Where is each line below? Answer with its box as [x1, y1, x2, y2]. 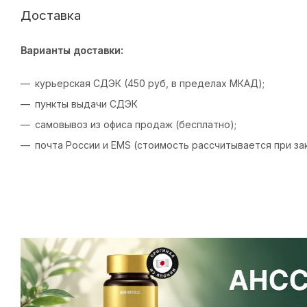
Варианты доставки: [21, 45, 123, 57]
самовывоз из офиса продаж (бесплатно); [35, 119, 236, 131]
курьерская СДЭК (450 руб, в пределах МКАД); [35, 77, 265, 90]
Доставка [21, 8, 81, 24]
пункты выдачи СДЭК [35, 98, 138, 110]
